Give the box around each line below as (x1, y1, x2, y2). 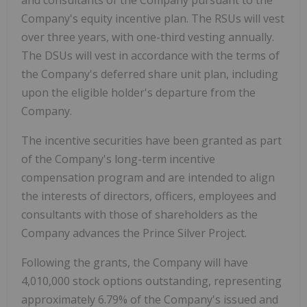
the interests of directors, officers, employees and (21, 188, 276, 204)
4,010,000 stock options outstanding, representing (21, 273, 282, 288)
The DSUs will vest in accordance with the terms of (21, 47, 280, 63)
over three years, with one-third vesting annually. (21, 29, 274, 45)
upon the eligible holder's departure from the (21, 84, 256, 100)
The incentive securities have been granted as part (21, 132, 282, 148)
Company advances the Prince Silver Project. (21, 225, 247, 241)
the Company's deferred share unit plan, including (21, 66, 278, 82)
